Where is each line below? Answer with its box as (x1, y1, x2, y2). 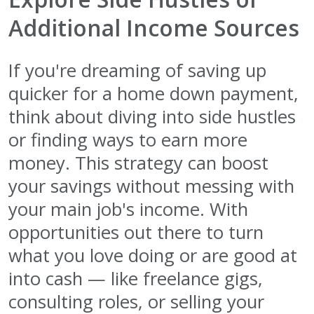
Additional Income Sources (8, 13, 299, 43)
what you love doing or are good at (8, 243, 297, 268)
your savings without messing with (8, 174, 294, 199)
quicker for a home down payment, (8, 81, 299, 107)
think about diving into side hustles (8, 104, 296, 130)
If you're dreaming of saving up (8, 58, 266, 83)
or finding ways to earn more (8, 128, 247, 153)
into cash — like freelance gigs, (8, 266, 263, 292)
